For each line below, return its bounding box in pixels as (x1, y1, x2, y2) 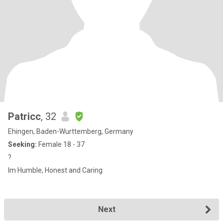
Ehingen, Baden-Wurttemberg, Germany (8, 127, 133, 135)
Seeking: (8, 140, 37, 148)
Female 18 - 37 (37, 140, 85, 148)
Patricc (8, 111, 41, 122)
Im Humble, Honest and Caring (8, 166, 103, 174)
